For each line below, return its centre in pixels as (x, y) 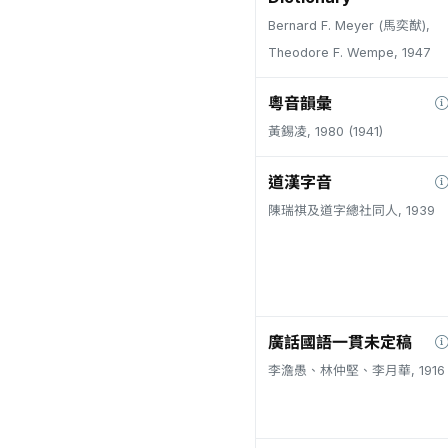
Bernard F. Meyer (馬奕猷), (349, 25)
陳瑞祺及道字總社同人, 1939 (351, 210)
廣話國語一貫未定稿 (340, 342)
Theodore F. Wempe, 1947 (349, 52)
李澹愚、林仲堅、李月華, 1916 (356, 370)
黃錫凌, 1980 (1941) (325, 131)
